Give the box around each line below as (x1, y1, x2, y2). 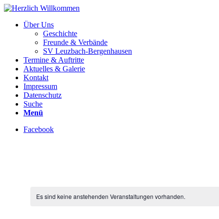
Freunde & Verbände (43, 38, 108, 46)
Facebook (23, 125, 54, 133)
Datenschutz (23, 91, 62, 99)
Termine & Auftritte (23, 56, 84, 64)
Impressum (23, 82, 57, 90)
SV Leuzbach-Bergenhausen (43, 47, 132, 55)
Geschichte (43, 29, 77, 38)
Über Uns (23, 21, 54, 29)
